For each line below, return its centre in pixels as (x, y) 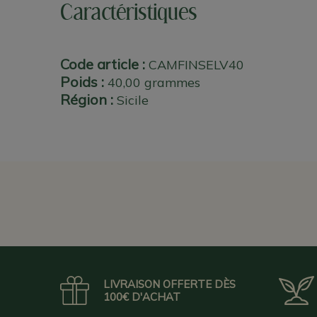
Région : (86, 100)
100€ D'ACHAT (142, 296)
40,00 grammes (154, 83)
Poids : (82, 82)
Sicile (132, 100)
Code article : (102, 64)
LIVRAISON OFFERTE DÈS (169, 284)
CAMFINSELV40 (196, 65)
